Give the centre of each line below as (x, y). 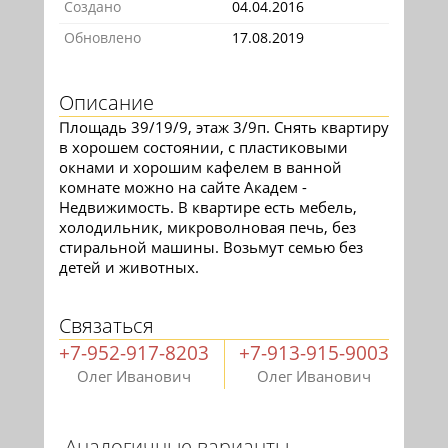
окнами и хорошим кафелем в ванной (200, 167)
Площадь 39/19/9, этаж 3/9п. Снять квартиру (224, 127)
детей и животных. (129, 267)
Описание (106, 103)
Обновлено (102, 38)
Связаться (106, 326)
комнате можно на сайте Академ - (183, 187)
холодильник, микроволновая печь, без (207, 227)
